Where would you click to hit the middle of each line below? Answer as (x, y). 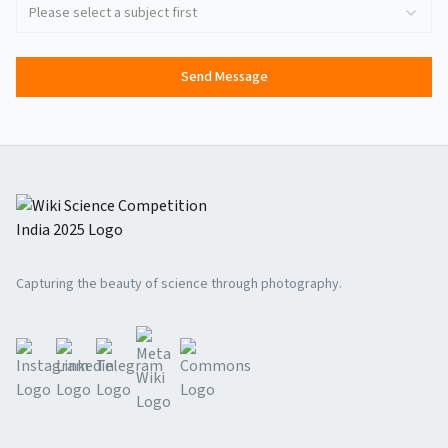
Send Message (224, 77)
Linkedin (84, 349)
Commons (214, 349)
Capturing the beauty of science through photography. (179, 284)
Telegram (128, 349)
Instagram (51, 349)
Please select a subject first (113, 13)
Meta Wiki (168, 337)
